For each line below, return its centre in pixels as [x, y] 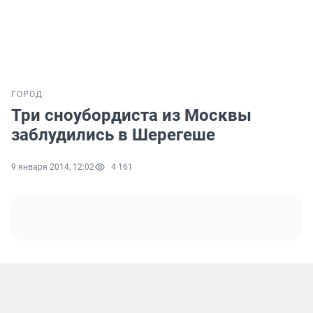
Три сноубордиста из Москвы [131, 116]
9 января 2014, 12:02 [53, 167]
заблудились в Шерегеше [113, 135]
